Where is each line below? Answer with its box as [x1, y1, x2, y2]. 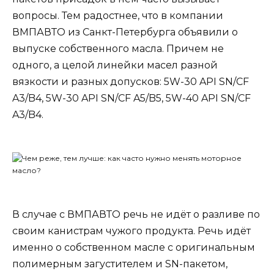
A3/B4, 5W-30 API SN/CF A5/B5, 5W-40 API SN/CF [12, 92, 251, 105]
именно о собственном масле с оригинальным [12, 242, 255, 254]
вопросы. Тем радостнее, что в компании [12, 10, 223, 22]
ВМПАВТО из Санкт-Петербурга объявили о [12, 26, 238, 39]
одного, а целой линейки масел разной [12, 59, 218, 72]
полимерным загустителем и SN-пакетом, [12, 258, 228, 270]
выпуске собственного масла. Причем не [12, 43, 224, 55]
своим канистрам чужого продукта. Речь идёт [12, 225, 251, 237]
